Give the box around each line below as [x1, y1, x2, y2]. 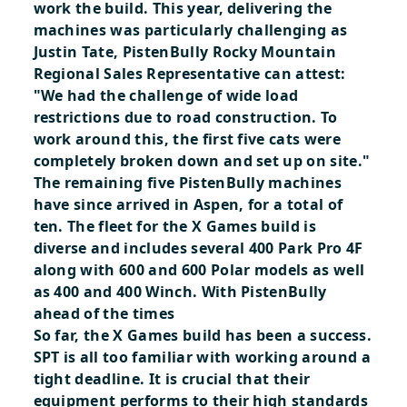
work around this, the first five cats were [33, 129, 341, 149]
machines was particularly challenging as [33, 20, 348, 40]
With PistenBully [201, 282, 327, 302]
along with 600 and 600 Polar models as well [33, 260, 365, 280]
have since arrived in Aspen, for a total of [33, 194, 343, 214]
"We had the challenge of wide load [33, 85, 299, 105]
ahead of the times [33, 303, 175, 323]
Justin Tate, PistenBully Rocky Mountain [33, 42, 336, 62]
